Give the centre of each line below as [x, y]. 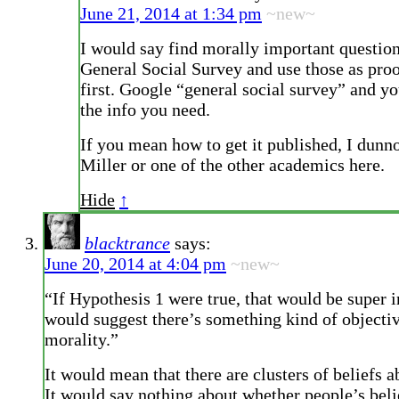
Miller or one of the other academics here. [232, 165]
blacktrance [127, 244]
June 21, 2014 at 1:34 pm [171, 14]
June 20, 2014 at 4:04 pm [135, 264]
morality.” [81, 340]
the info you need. [145, 110]
